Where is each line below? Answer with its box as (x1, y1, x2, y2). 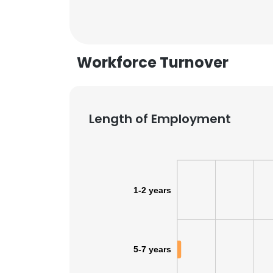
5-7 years (133, 244, 171, 255)
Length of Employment (89, 110, 231, 127)
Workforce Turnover (77, 52, 229, 73)
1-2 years (133, 185, 171, 195)
